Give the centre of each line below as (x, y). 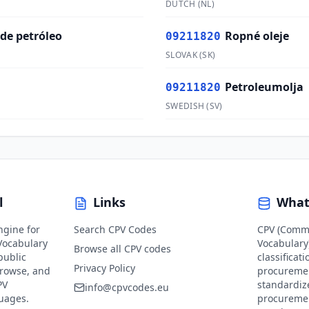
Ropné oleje (257, 36)
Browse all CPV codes (122, 249)
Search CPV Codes (115, 229)
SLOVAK (181, 55)
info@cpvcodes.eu (127, 287)
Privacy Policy (104, 268)
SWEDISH (185, 106)
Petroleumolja (264, 87)
